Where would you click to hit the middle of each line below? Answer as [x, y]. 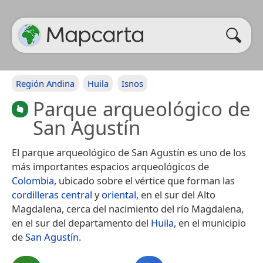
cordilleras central [52, 195]
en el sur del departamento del [81, 223]
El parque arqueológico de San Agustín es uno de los [129, 152]
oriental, [120, 195]
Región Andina [45, 83]
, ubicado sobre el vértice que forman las [144, 181]
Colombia [33, 181]
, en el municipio [210, 223]
